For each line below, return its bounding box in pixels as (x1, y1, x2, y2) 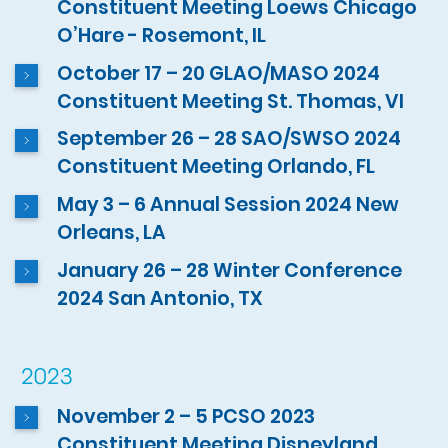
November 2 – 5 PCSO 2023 (57, 402, 316, 430)
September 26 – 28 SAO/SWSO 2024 (57, 125, 402, 153)
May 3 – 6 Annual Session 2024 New (57, 190, 400, 218)
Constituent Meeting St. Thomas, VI (57, 87, 405, 115)
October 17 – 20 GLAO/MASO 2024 (57, 59, 381, 87)
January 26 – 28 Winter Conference (57, 256, 403, 284)
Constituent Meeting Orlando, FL (57, 153, 376, 181)
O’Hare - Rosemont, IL (57, 22, 267, 50)
